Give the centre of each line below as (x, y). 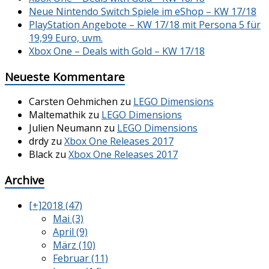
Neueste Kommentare (65, 76)
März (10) (74, 245)
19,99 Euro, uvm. (66, 38)
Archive (25, 180)
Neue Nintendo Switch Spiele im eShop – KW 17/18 (143, 11)
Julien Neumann (65, 128)
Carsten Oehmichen (73, 102)
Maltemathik (57, 115)
